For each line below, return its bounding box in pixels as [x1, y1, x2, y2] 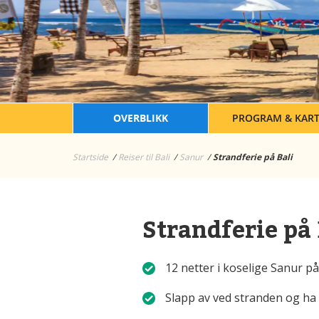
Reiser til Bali [118, 151, 169, 164]
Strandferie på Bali [213, 151, 293, 164]
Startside [73, 151, 108, 164]
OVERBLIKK [113, 111, 168, 125]
